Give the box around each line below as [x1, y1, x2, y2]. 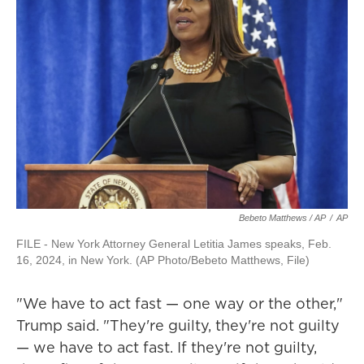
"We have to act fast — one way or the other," [16, 293, 343, 314]
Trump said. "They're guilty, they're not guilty [16, 315, 340, 336]
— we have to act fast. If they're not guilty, [16, 337, 317, 357]
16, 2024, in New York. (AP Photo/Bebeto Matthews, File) [16, 253, 310, 266]
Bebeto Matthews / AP [239, 213, 326, 223]
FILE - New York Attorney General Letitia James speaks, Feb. [16, 237, 331, 250]
